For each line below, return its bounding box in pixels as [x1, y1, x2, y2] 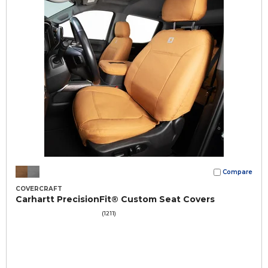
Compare [223, 168, 252, 176]
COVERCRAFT [16, 185, 62, 193]
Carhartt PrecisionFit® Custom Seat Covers [16, 194, 215, 205]
